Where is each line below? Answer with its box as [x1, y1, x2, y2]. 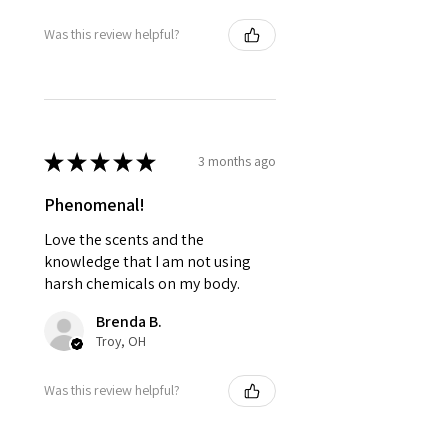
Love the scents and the [44, 228, 204, 250]
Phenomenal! [44, 192, 145, 216]
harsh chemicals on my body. [44, 272, 240, 294]
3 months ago [198, 152, 276, 171]
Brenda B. [96, 310, 162, 332]
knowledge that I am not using [44, 250, 251, 272]
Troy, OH [96, 331, 146, 350]
